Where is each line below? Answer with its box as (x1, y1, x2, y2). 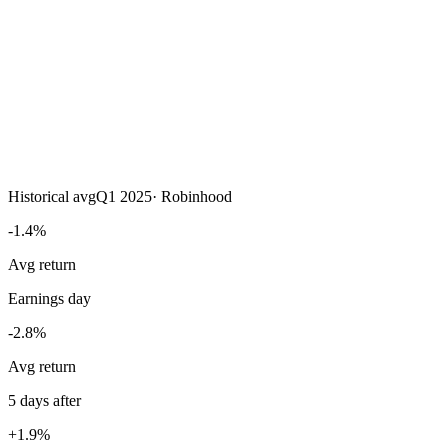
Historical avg (8, 188, 96, 205)
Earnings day (8, 290, 91, 307)
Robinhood (161, 188, 232, 205)
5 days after (8, 392, 81, 409)
